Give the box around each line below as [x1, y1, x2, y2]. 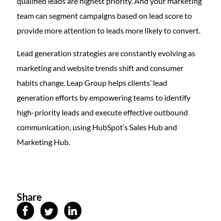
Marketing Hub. [16, 137, 70, 147]
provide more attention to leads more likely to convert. [16, 26, 202, 36]
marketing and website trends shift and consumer [16, 63, 184, 73]
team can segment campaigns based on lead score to [16, 11, 192, 21]
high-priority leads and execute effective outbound [16, 108, 188, 117]
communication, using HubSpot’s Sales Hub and [16, 122, 177, 132]
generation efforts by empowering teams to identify [16, 93, 190, 103]
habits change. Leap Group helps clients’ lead [16, 78, 167, 88]
